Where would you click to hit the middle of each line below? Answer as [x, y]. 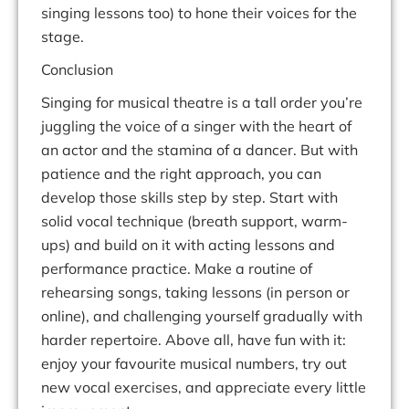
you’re [341, 103]
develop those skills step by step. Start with [189, 198]
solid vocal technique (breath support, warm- [194, 221]
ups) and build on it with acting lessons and [188, 245]
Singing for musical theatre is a [148, 103]
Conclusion [77, 70]
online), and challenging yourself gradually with [202, 316]
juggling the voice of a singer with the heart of [196, 126]
